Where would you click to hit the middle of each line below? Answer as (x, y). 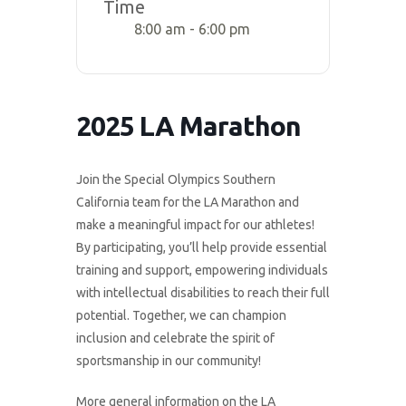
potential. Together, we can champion (181, 315)
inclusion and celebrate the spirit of (175, 338)
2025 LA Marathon (188, 126)
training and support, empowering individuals (202, 270)
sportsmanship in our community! (169, 360)
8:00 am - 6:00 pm (192, 29)
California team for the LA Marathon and (188, 202)
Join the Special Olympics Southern (176, 179)
